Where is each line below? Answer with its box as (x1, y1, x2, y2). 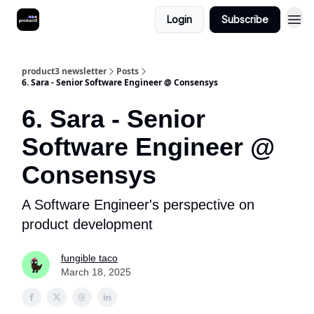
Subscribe (221, 13, 268, 25)
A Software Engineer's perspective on (22, 197, 254, 212)
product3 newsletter (22, 65, 107, 77)
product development (22, 217, 153, 232)
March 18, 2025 (61, 266, 131, 278)
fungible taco (61, 252, 118, 264)
